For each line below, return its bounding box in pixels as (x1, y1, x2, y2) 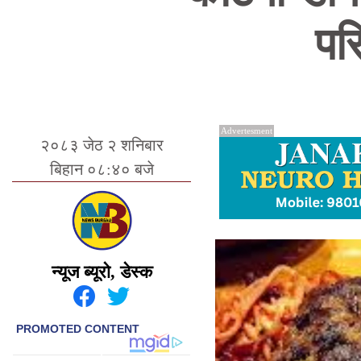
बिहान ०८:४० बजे (49, 160, 154, 178)
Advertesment (221, 126, 272, 135)
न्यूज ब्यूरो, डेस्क (51, 262, 152, 282)
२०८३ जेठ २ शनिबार (39, 136, 164, 154)
